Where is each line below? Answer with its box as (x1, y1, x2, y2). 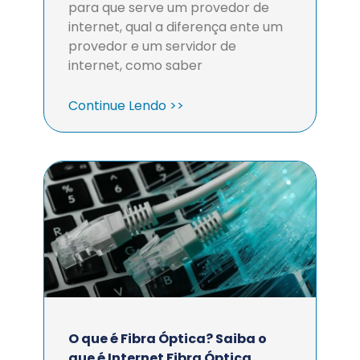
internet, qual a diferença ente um (68, 18, 283, 36)
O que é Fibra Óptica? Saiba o (68, 329, 267, 348)
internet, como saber (68, 56, 202, 75)
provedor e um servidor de (68, 37, 236, 55)
